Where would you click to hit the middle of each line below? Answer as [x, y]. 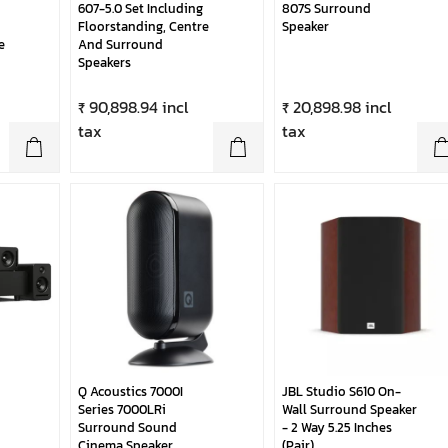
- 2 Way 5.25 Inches [336, 427]
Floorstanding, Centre [143, 27]
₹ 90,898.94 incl [132, 107]
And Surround [120, 45]
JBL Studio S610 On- [341, 391]
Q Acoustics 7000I [130, 391]
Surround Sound [127, 427]
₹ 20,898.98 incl [336, 107]
